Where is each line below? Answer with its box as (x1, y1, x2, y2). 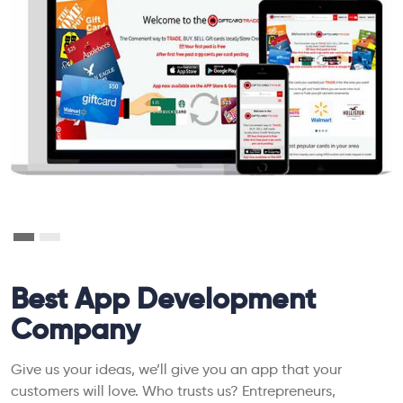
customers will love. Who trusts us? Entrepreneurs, (11, 382, 336, 400)
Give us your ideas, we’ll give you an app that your (11, 361, 342, 379)
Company (11, 311, 140, 348)
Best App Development (11, 281, 316, 318)
